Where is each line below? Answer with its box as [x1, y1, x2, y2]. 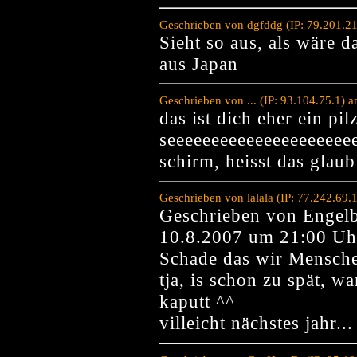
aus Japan [159, 53, 238, 74]
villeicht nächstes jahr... [159, 312, 353, 334]
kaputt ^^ [159, 291, 235, 312]
